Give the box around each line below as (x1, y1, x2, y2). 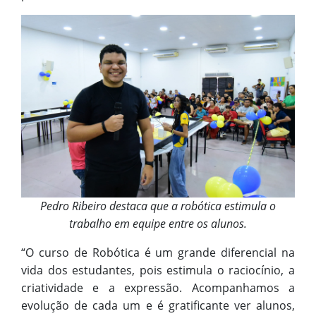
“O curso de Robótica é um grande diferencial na (21, 244, 295, 260)
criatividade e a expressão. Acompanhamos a (21, 279, 295, 296)
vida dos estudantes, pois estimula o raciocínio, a (21, 262, 295, 278)
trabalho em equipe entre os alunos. (69, 215, 247, 231)
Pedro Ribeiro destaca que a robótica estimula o (40, 197, 276, 214)
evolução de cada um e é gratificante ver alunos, (21, 297, 295, 313)
